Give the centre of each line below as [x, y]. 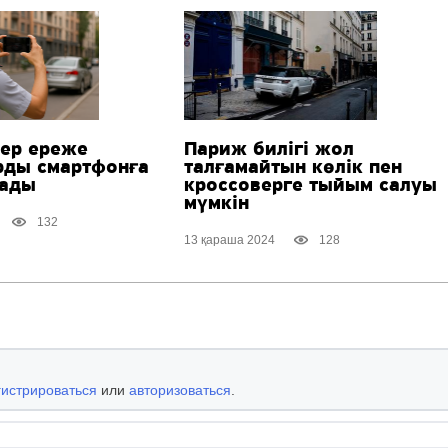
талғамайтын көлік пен [293, 167]
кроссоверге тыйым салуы [311, 185]
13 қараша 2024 [230, 240]
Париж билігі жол [269, 149]
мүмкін [217, 203]
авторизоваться [179, 390]
